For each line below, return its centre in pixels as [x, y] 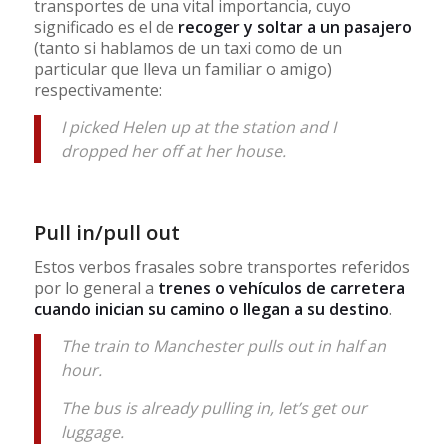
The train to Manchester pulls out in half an [223, 346]
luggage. [94, 431]
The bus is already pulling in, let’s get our [213, 407]
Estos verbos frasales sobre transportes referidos [221, 267]
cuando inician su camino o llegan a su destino [211, 309]
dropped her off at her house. [173, 150]
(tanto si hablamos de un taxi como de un [187, 48]
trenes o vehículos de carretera [281, 288]
